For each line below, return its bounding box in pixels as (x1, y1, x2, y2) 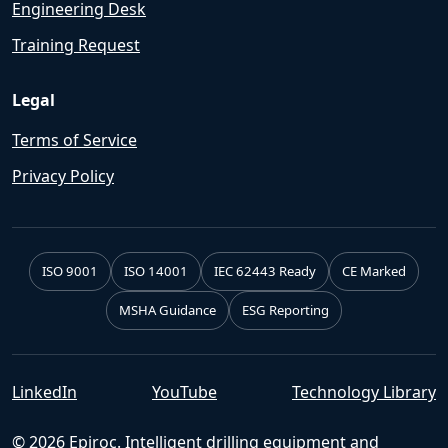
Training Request (12, 34, 140, 56)
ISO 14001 (124, 262, 188, 280)
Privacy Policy (12, 165, 114, 187)
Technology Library (292, 381, 436, 403)
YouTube (152, 381, 217, 403)
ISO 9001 (42, 262, 98, 280)
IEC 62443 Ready (214, 262, 316, 280)
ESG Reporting (242, 301, 329, 319)
